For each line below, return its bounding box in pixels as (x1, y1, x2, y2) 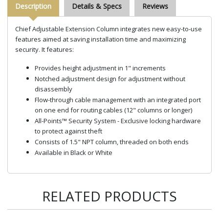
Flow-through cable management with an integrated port (35, 95, 201, 104)
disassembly (35, 84, 72, 94)
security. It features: (15, 44, 74, 54)
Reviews (142, 1, 168, 11)
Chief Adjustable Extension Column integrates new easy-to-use (15, 24, 202, 33)
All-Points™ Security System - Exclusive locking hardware (35, 116, 201, 125)
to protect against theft (35, 126, 102, 136)
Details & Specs (72, 1, 122, 11)
